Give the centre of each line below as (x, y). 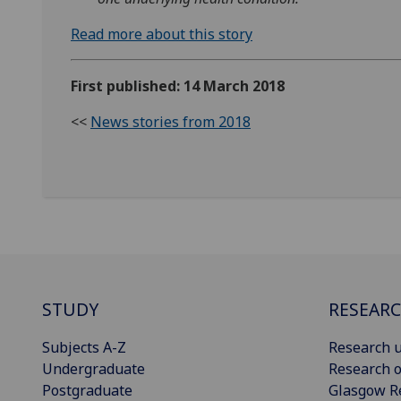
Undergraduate (94, 369)
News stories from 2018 (171, 122)
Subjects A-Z (84, 348)
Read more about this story (162, 34)
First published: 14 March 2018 (178, 86)
